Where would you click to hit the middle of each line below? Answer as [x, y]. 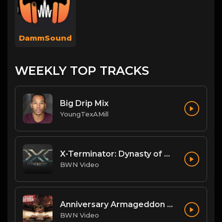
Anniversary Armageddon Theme [170, 205]
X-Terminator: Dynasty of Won [167, 154]
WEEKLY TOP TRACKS [82, 70]
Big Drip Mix [84, 104]
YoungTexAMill [84, 114]
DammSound [45, 38]
